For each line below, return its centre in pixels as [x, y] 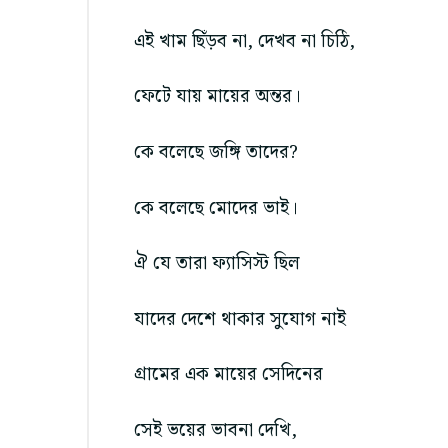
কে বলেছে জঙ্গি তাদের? [216, 152]
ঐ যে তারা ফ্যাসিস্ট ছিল [217, 264]
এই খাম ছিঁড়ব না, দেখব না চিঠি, [244, 41]
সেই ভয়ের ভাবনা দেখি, [215, 430]
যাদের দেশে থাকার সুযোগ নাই [240, 319]
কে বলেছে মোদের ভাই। [216, 208]
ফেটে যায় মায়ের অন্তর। [217, 97]
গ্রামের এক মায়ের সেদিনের [228, 375]
